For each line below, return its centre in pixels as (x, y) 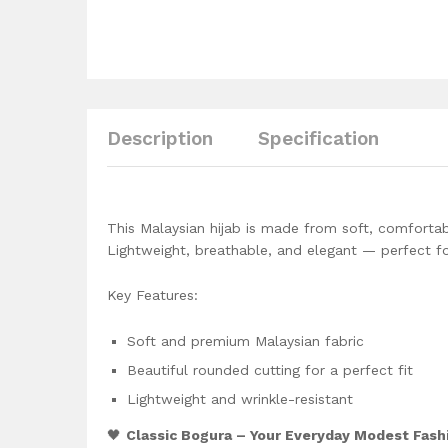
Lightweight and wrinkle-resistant (240, 399)
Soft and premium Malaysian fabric (245, 341)
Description (160, 138)
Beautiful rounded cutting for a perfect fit (270, 370)
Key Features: (152, 295)
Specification (318, 138)
